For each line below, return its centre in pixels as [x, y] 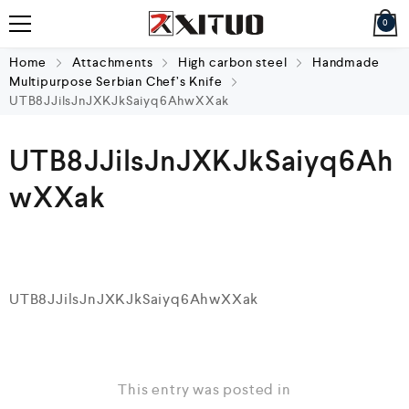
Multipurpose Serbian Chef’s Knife [116, 81]
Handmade [346, 62]
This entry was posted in [204, 389]
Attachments [112, 62]
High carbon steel [232, 62]
